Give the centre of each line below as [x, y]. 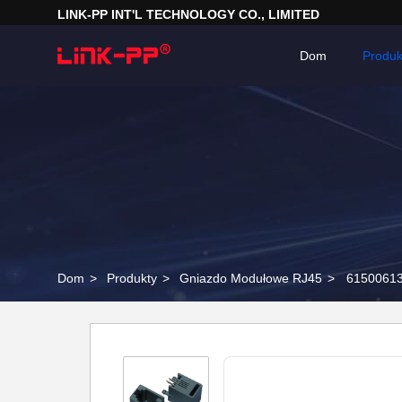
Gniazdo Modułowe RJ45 [251, 278]
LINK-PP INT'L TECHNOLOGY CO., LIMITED [188, 14]
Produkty [132, 278]
